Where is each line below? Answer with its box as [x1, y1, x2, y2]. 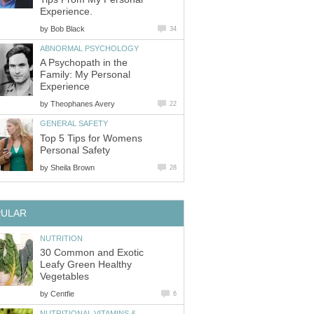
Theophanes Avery [50, 100, 115, 109]
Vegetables [40, 271, 89, 282]
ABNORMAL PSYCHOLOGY [40, 43, 139, 53]
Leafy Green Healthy [40, 259, 132, 271]
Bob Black [50, 24, 85, 33]
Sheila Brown [50, 163, 95, 172]
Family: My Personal [40, 69, 130, 81]
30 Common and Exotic [40, 247, 144, 259]
